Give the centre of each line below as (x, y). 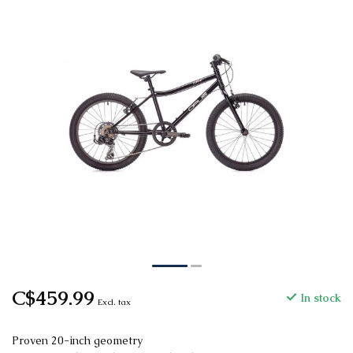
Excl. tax (114, 302)
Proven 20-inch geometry (77, 341)
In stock (319, 298)
